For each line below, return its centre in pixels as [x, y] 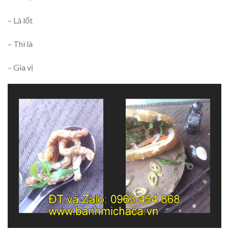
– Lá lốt [20, 20]
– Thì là [20, 43]
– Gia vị [20, 67]
